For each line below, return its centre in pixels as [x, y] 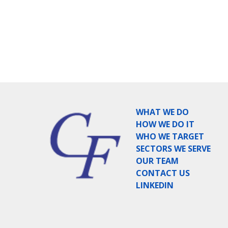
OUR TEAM [157, 161]
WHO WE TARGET [170, 136]
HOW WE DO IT [165, 124]
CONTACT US [163, 173]
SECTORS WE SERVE [173, 148]
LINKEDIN [155, 185]
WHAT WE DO [162, 112]
